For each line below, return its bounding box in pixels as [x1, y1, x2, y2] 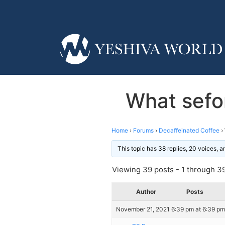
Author [136, 187, 156, 195]
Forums [133, 126, 154, 134]
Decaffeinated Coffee [159, 126, 219, 134]
